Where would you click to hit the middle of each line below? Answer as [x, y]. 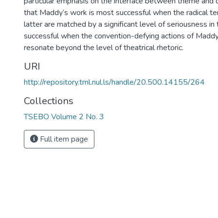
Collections [49, 101]
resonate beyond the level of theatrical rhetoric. [104, 48]
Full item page [63, 139]
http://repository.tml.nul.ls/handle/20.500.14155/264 [114, 82]
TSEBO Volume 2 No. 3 [64, 117]
